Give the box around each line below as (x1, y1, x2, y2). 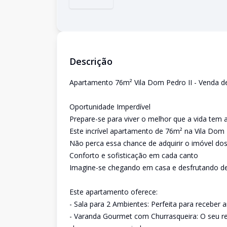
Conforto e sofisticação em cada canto (69, 150, 198, 160)
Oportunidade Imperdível (69, 102, 150, 111)
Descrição (69, 55, 112, 67)
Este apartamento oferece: (69, 187, 158, 197)
